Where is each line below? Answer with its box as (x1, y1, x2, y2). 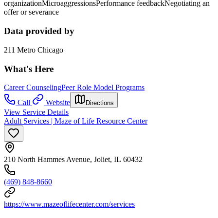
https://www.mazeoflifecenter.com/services (4, 200, 135, 209)
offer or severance (4, 8, 59, 17)
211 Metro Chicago (4, 45, 63, 54)
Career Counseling (4, 83, 61, 92)
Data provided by (4, 26, 74, 36)
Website (46, 98, 70, 107)
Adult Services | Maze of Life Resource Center (4, 117, 147, 126)
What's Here (4, 63, 54, 74)
